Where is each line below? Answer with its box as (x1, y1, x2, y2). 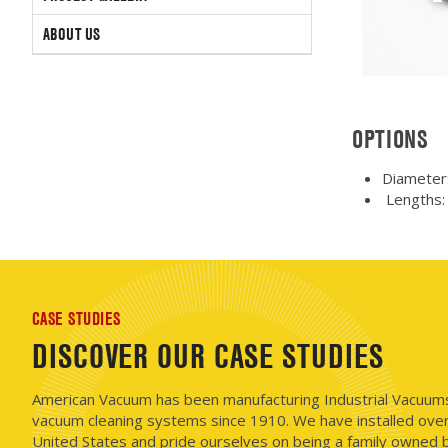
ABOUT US (43, 23, 101, 45)
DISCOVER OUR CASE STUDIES (32, 334, 384, 379)
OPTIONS (352, 123, 429, 156)
